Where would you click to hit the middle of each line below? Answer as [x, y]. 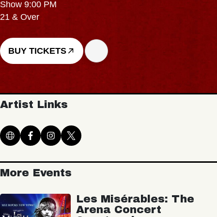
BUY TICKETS [37, 51]
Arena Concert [118, 210]
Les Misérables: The [135, 199]
